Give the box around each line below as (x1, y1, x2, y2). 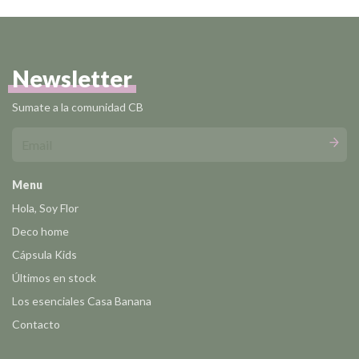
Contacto (12, 317, 60, 331)
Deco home (12, 224, 69, 238)
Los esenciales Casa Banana (12, 293, 151, 308)
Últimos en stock (12, 270, 96, 284)
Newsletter (12, 64, 132, 92)
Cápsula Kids (12, 247, 77, 261)
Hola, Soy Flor (12, 200, 79, 215)
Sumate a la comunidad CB (12, 99, 143, 114)
